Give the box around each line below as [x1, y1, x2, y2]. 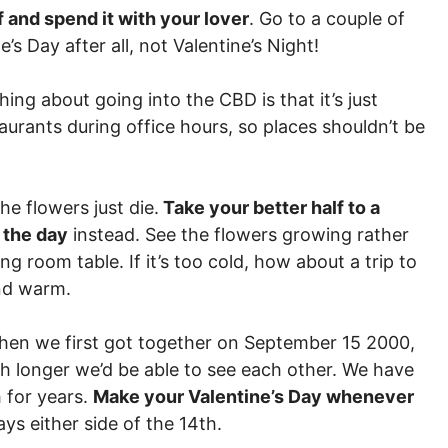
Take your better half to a [159, 197, 380, 218]
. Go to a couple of [249, 8, 405, 29]
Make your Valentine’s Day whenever [93, 386, 414, 407]
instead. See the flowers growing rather [68, 224, 409, 245]
